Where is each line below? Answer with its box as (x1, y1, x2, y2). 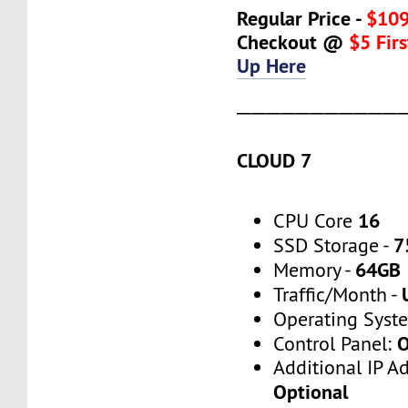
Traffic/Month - (273, 281, 403, 307)
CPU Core (273, 208, 359, 233)
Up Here (237, 52, 307, 78)
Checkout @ (237, 28, 350, 55)
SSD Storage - (273, 232, 394, 258)
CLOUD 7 (237, 147, 312, 173)
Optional (273, 378, 349, 404)
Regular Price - (237, 5, 367, 31)
